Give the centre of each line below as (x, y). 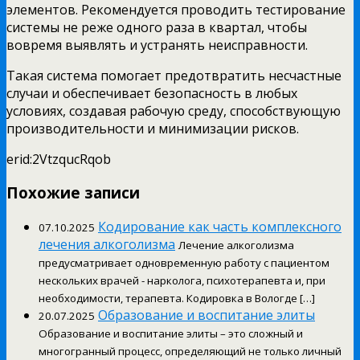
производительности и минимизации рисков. (153, 128)
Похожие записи (73, 193)
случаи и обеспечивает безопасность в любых (152, 93)
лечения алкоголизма (107, 245)
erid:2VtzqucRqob (59, 159)
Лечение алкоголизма (236, 245)
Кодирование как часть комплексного (220, 227)
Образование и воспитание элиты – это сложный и (171, 334)
